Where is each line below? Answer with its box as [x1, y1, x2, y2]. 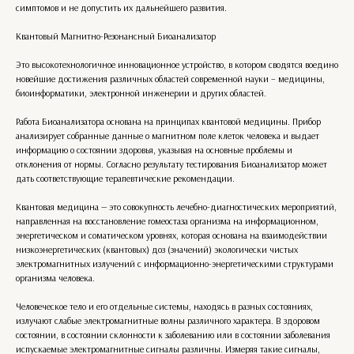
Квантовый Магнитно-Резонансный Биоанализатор [16, 30, 216, 42]
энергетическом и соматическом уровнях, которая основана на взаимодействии [16, 229, 327, 241]
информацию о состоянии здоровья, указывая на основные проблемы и [16, 144, 292, 156]
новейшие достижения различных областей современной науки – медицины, [16, 73, 325, 85]
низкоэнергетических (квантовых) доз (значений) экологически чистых [16, 243, 298, 255]
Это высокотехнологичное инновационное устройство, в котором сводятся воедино [16, 58, 338, 70]
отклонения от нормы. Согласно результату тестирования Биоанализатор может [16, 158, 327, 170]
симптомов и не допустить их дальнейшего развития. [16, 2, 227, 13]
